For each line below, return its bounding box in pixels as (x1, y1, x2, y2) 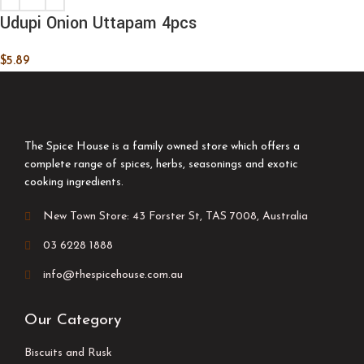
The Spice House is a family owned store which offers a (24, 140, 300, 153)
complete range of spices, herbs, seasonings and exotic (24, 158, 298, 171)
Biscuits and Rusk (24, 346, 112, 359)
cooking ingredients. (24, 175, 123, 188)
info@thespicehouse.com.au (42, 268, 183, 281)
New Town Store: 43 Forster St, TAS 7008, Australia (42, 210, 308, 223)
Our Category (24, 312, 122, 328)
